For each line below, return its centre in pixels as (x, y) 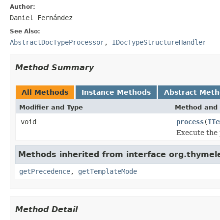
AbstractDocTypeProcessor (57, 42)
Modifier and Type (51, 107)
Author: (23, 7)
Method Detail (46, 209)
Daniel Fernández (41, 17)
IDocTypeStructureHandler (159, 42)
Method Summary (55, 67)
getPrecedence (45, 171)
